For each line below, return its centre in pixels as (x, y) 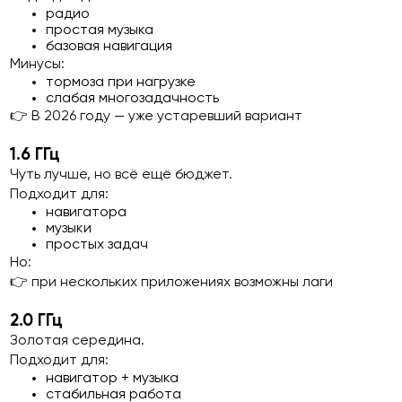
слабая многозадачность (133, 99)
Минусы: (38, 65)
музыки (69, 229)
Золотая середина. (78, 341)
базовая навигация (109, 47)
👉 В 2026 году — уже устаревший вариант (157, 117)
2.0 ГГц (37, 321)
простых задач (97, 245)
